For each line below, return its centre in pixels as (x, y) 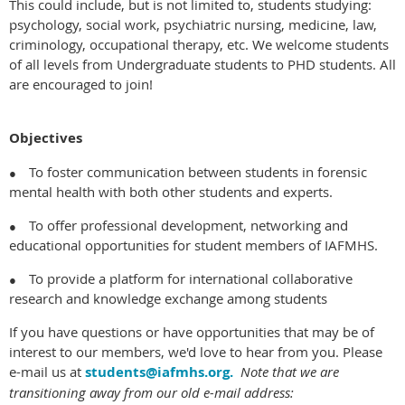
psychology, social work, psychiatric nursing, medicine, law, (193, 25)
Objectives (46, 138)
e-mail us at (47, 372)
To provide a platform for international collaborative (191, 279)
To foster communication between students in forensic (198, 172)
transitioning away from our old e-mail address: (151, 393)
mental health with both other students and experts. (171, 192)
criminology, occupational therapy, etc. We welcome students (199, 45)
